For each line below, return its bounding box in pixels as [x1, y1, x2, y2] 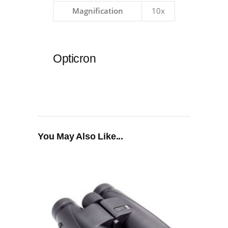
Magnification [72, 6, 123, 16]
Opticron [53, 52, 96, 66]
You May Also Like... [38, 131, 123, 142]
